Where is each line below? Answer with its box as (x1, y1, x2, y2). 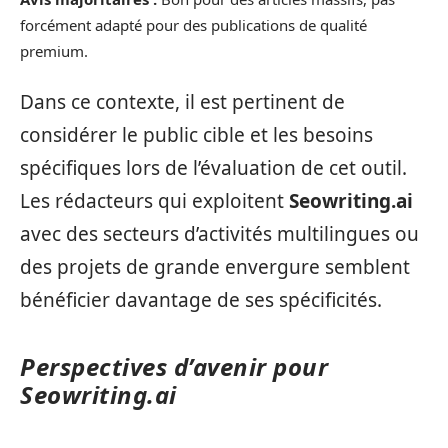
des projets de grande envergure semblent (20, 254, 410, 280)
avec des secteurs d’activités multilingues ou (20, 221, 419, 247)
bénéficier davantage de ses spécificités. (20, 287, 382, 313)
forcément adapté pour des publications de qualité (20, 14, 367, 35)
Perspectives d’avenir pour (20, 350, 328, 383)
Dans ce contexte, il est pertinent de (20, 89, 345, 115)
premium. (20, 40, 88, 61)
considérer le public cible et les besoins (20, 122, 373, 148)
